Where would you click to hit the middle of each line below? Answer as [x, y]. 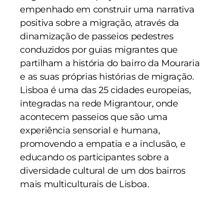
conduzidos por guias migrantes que [99, 50]
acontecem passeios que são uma [94, 117]
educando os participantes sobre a [95, 157]
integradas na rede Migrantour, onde [99, 104]
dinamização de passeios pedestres [97, 36]
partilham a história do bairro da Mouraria [110, 63]
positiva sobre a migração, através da [100, 23]
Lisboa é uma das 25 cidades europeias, [106, 90]
